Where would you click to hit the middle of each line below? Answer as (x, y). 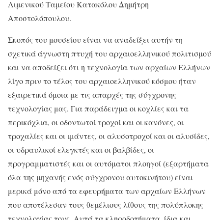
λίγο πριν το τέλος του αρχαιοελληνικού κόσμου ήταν (102, 81)
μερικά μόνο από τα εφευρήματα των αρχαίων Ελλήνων (107, 191)
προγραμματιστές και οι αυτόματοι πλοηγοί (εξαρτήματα (108, 164)
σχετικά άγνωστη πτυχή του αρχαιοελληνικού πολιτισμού (110, 54)
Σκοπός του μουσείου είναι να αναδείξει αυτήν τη (95, 40)
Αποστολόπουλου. (40, 18)
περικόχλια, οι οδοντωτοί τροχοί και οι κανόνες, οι (96, 122)
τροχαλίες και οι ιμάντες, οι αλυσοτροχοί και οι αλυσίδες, (109, 136)
